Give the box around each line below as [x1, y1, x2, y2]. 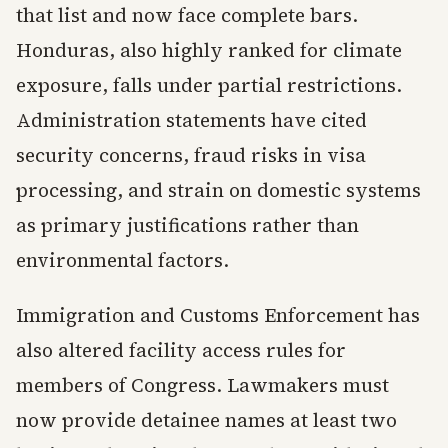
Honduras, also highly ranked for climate [16, 37, 402, 63]
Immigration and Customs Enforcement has [16, 302, 420, 328]
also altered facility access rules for [16, 337, 346, 363]
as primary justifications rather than [16, 212, 359, 238]
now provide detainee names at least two [16, 407, 397, 433]
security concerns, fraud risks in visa [16, 142, 366, 168]
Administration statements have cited [16, 107, 367, 133]
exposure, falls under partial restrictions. [16, 72, 402, 98]
